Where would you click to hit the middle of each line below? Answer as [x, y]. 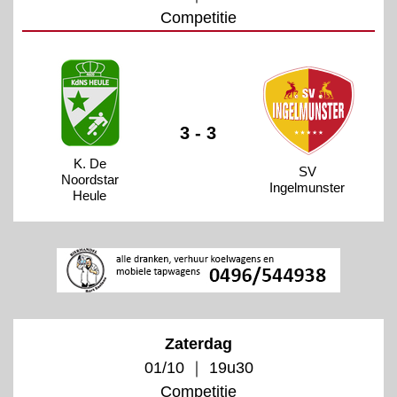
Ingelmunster [307, 187]
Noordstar [90, 179]
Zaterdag [198, 343]
